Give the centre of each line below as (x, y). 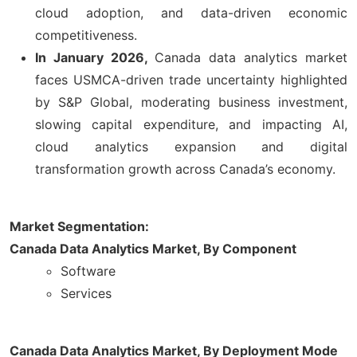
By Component (250, 248)
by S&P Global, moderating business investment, (191, 102)
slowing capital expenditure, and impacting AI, (191, 124)
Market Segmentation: (79, 226)
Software (88, 271)
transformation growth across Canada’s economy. (185, 169)
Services (86, 293)
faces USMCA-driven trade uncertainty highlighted (191, 79)
